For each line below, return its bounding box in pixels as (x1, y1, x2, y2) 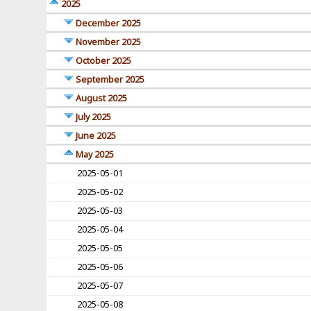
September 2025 (76, 74, 145, 86)
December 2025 (76, 17, 142, 30)
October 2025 (76, 55, 132, 67)
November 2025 (76, 36, 142, 49)
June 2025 (76, 130, 117, 142)
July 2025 (76, 111, 112, 124)
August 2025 (76, 92, 128, 105)
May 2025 (76, 149, 115, 161)
